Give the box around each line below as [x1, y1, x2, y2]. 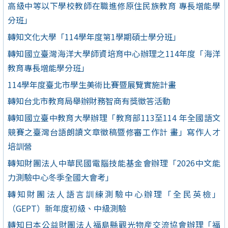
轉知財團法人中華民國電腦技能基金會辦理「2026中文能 [8, 156, 220, 169]
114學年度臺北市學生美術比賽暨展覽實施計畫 [8, 78, 176, 91]
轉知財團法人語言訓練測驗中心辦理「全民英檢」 [8, 187, 220, 200]
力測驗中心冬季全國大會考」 [8, 170, 113, 183]
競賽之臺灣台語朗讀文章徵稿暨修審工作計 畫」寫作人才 [8, 126, 220, 138]
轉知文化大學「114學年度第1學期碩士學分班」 [8, 30, 181, 43]
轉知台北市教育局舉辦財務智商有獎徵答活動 [8, 95, 170, 107]
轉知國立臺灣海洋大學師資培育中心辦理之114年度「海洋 [8, 47, 220, 60]
